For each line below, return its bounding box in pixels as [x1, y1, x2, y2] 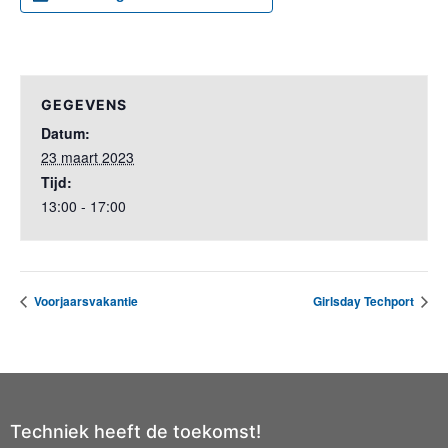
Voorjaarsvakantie [31, 292, 138, 311]
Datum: [41, 123, 90, 143]
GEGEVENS [41, 96, 127, 113]
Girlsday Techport [313, 292, 417, 311]
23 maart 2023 [41, 147, 134, 167]
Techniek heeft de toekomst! [10, 421, 261, 443]
